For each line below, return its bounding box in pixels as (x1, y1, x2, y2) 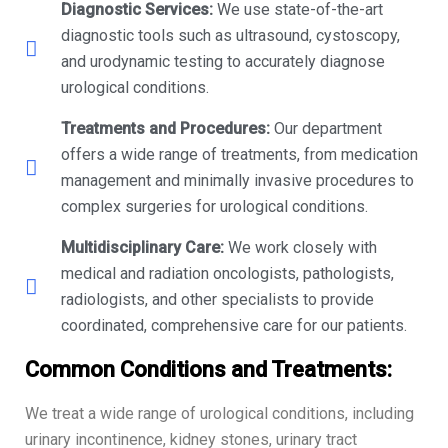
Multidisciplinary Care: (61, 238, 225, 258)
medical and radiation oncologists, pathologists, (61, 264, 395, 284)
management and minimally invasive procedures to (61, 171, 415, 191)
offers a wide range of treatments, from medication (61, 145, 419, 165)
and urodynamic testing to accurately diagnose (61, 52, 386, 72)
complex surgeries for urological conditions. (61, 197, 369, 217)
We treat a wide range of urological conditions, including (25, 404, 414, 424)
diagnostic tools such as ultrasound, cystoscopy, (61, 26, 401, 46)
